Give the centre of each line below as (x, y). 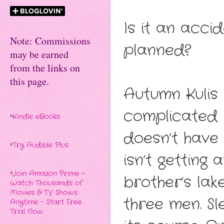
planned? (157, 50)
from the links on (45, 68)
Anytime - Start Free (46, 202)
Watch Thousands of (46, 183)
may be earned (39, 54)
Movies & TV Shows (44, 193)
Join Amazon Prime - (49, 174)
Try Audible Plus (40, 145)
